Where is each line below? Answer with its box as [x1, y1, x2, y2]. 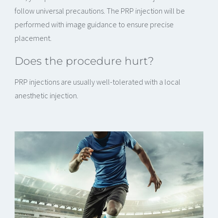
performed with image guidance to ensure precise [15, 19, 174, 29]
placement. [15, 33, 52, 43]
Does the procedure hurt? [15, 54, 154, 68]
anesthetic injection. [15, 90, 78, 100]
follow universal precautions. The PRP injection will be [15, 5, 185, 16]
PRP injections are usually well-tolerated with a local [15, 76, 181, 87]
